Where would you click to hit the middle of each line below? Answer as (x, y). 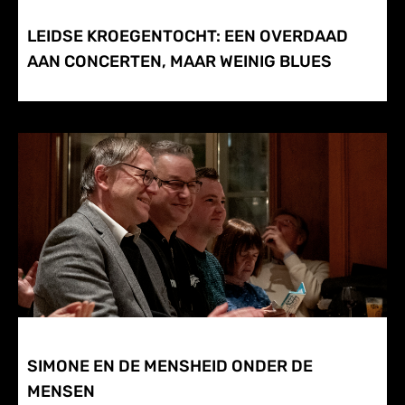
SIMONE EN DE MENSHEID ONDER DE (170, 367)
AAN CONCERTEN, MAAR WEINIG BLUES (179, 62)
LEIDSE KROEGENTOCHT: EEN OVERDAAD (188, 37)
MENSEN (61, 392)
